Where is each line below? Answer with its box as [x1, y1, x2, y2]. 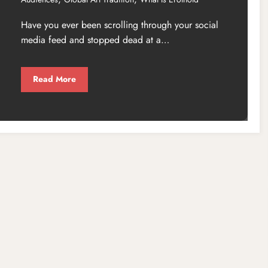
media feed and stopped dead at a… [20, 32, 169, 47]
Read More [32, 73, 76, 86]
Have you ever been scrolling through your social [20, 17, 218, 32]
